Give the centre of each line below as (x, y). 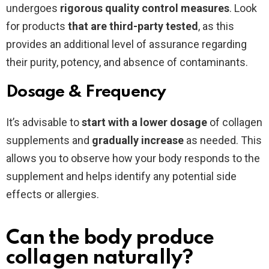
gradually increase (138, 140)
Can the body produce (110, 238)
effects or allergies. (54, 194)
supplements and (49, 140)
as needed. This (223, 140)
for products (37, 26)
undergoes (33, 8)
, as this (216, 26)
